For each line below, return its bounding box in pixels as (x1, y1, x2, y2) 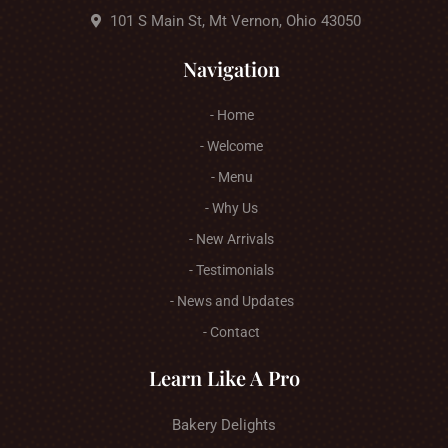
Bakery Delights (172, 415, 276, 434)
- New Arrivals (189, 230, 274, 247)
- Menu (210, 168, 253, 185)
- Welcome (200, 137, 263, 154)
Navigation (183, 54, 280, 82)
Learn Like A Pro (148, 363, 300, 391)
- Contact (203, 323, 260, 340)
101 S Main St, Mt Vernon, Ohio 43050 (109, 11, 361, 30)
